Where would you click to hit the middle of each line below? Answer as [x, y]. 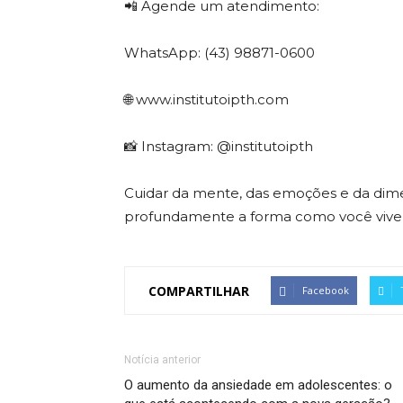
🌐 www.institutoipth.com [206, 99]
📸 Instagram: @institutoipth [219, 146]
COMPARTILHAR [199, 291]
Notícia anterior [162, 360]
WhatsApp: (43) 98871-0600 [219, 53]
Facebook [326, 290]
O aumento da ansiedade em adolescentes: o [258, 385]
